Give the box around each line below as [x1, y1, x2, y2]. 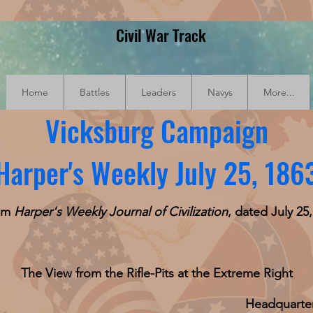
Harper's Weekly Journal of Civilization [14, 204, 228, 219]
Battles [80, 86, 110, 99]
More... [263, 86, 295, 99]
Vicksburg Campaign [45, 110, 268, 152]
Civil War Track [115, 24, 206, 46]
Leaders [141, 86, 176, 99]
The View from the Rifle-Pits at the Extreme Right [20, 265, 293, 281]
